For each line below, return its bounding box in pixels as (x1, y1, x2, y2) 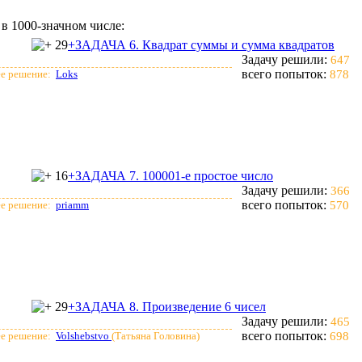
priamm (56, 199, 89, 211)
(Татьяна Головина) (112, 330, 200, 342)
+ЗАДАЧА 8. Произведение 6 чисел (68, 300, 266, 314)
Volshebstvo (56, 330, 112, 342)
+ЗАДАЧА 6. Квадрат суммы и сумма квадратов (68, 38, 335, 52)
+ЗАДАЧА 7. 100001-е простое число (68, 169, 273, 183)
